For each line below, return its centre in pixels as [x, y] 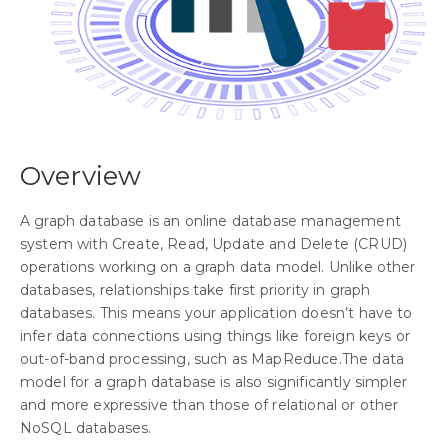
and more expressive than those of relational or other [209, 404]
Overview [81, 175]
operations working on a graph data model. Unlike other [218, 266]
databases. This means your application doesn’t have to [216, 312]
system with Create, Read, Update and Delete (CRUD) [214, 243]
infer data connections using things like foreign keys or [215, 335]
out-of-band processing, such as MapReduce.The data [212, 358]
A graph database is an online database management [210, 220]
